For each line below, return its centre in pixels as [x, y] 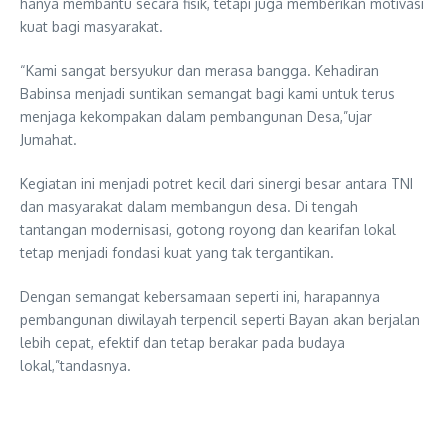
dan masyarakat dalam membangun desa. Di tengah [189, 206]
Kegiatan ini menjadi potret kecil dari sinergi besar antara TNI [216, 183]
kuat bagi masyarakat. [91, 26]
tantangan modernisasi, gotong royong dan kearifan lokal [208, 229]
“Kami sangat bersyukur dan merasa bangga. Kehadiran [199, 70]
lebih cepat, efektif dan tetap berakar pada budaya [182, 342]
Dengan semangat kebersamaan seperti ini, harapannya [200, 296]
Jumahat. [48, 139]
